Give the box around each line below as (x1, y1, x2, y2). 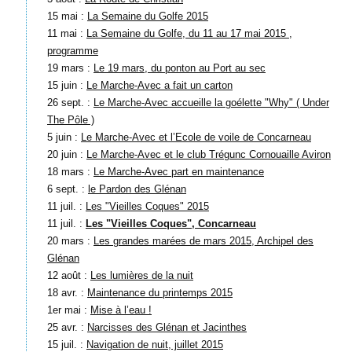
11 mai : (47, 27, 86, 40)
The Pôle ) (47, 114, 94, 126)
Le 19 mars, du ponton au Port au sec (93, 62, 266, 75)
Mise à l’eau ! (90, 304, 152, 317)
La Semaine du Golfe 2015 (87, 10, 208, 23)
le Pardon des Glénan (88, 183, 186, 196)
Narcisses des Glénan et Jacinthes (87, 321, 247, 334)
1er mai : (47, 304, 90, 317)
